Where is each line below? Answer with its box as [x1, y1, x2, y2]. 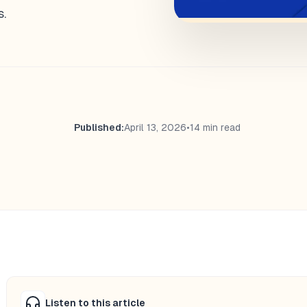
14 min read [189, 121, 241, 133]
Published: [73, 121, 124, 133]
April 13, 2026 [123, 121, 186, 133]
